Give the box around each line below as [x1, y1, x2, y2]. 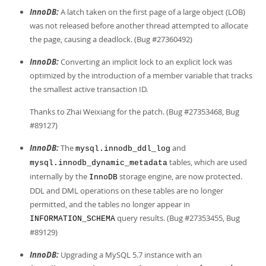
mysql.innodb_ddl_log [75, 144, 170, 153]
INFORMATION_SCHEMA [30, 214, 115, 223]
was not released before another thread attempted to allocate [30, 20, 248, 31]
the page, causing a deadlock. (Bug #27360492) [30, 34, 192, 45]
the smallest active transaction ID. [30, 84, 148, 94]
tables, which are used [167, 157, 247, 167]
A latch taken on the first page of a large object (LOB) [59, 7, 245, 17]
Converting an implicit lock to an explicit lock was [59, 56, 232, 67]
